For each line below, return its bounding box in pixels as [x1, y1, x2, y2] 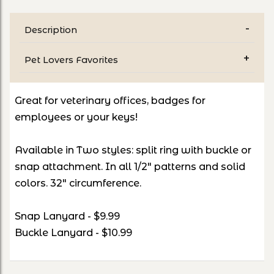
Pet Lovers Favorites [24, 54, 118, 65]
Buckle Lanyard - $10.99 [15, 226, 132, 239]
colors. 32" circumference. [15, 177, 141, 189]
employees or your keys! [15, 111, 138, 123]
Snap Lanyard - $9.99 [15, 210, 120, 222]
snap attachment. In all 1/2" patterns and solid [15, 160, 245, 172]
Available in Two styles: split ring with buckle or [15, 144, 251, 156]
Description [24, 24, 77, 35]
